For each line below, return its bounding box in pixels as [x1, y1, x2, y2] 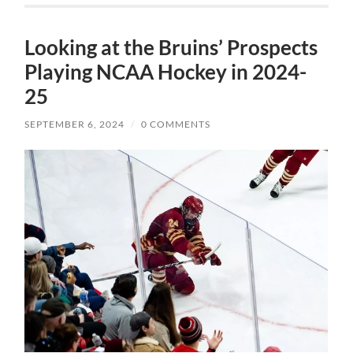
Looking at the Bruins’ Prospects [24, 35, 318, 61]
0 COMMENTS [141, 118, 211, 131]
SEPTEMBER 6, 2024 [24, 118, 125, 131]
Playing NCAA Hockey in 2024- [24, 59, 307, 85]
